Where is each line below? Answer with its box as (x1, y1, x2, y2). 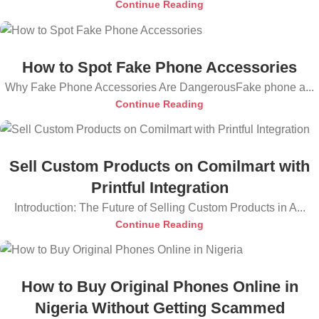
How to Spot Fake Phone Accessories (22, 58, 297, 76)
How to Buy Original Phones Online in (21, 278, 298, 296)
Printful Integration (90, 178, 229, 197)
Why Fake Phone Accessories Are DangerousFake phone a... (5, 80, 314, 93)
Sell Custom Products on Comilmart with (9, 157, 310, 175)
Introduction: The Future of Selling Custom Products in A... (14, 201, 305, 214)
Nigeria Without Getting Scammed (34, 299, 285, 318)
